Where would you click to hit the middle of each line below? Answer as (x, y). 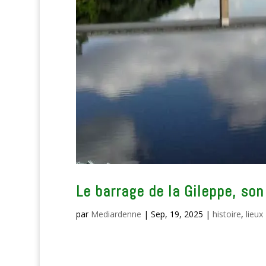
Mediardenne (116, 214)
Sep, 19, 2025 (177, 214)
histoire (227, 214)
